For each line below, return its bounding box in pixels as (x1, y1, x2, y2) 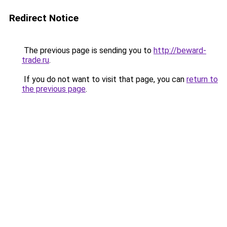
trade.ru (22, 55, 49, 65)
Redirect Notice (9, 12, 79, 24)
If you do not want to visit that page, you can (22, 74, 186, 84)
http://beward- (154, 46, 206, 55)
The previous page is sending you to (22, 46, 154, 55)
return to (186, 74, 218, 84)
